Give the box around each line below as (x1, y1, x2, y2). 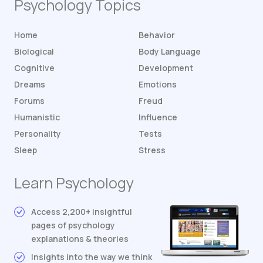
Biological (14, 46, 54, 58)
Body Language (139, 46, 201, 58)
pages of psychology (31, 220, 115, 231)
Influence (139, 112, 177, 123)
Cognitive (14, 62, 55, 74)
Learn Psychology (14, 173, 134, 194)
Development (139, 62, 193, 74)
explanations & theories (31, 233, 129, 245)
